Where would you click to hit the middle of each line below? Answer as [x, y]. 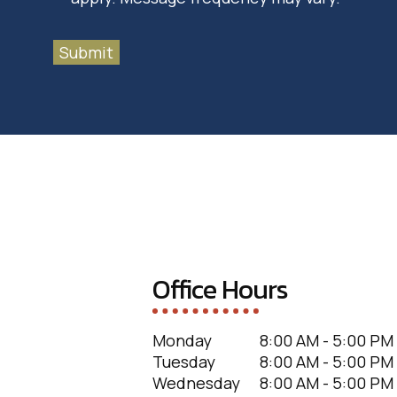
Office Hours [220, 289]
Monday [182, 340]
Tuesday [184, 361]
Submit [86, 52]
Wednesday [196, 382]
